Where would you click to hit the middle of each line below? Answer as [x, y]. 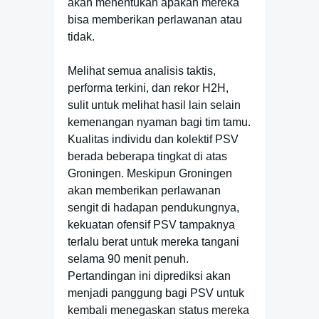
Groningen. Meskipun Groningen [150, 173]
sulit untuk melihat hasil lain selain [154, 105]
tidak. [81, 36]
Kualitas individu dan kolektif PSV [153, 139]
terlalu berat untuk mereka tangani [153, 241]
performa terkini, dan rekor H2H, [148, 88]
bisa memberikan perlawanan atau [155, 19]
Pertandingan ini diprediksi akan [149, 276]
